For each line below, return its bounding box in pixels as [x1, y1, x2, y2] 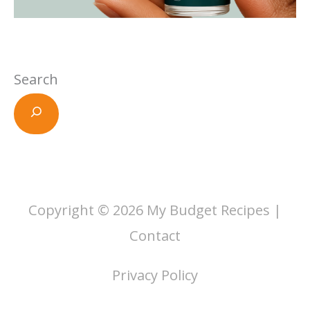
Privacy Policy [112, 265, 198, 284]
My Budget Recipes [147, 200, 270, 219]
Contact [129, 226, 181, 245]
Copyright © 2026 [28, 200, 147, 219]
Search [14, 70, 58, 89]
